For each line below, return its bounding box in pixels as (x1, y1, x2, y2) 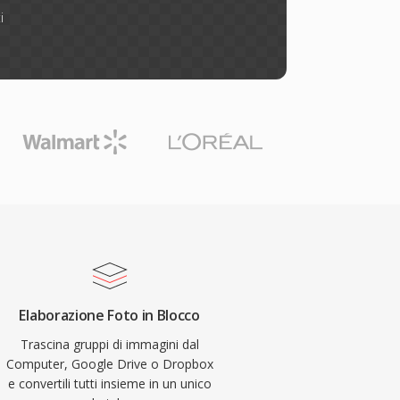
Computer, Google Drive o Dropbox (5, 355, 213, 372)
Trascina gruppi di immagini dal (20, 336, 199, 353)
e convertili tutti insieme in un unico (7, 375, 212, 392)
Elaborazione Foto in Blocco (19, 305, 200, 325)
